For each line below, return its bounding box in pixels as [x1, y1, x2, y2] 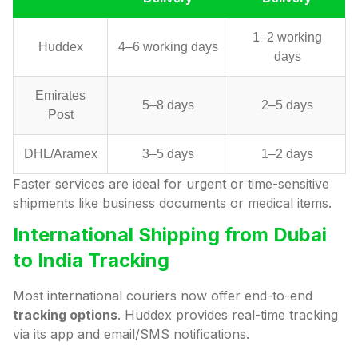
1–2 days [261, 147, 313, 161]
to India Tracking [13, 249, 169, 272]
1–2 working [253, 30, 322, 45]
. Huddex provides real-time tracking [117, 307, 338, 324]
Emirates [35, 89, 86, 103]
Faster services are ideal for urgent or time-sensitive [13, 176, 329, 193]
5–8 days [142, 98, 194, 113]
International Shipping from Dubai [13, 223, 327, 247]
